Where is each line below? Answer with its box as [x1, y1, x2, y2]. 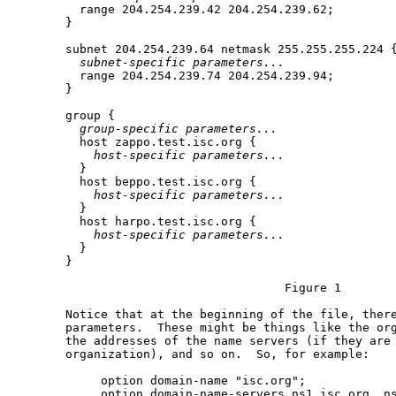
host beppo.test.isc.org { [16, 175, 256, 189]
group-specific [80, 122, 179, 136]
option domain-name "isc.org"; [16, 374, 306, 388]
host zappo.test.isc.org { [16, 135, 256, 149]
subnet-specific [80, 56, 186, 70]
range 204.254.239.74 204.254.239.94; [16, 69, 334, 83]
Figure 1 [16, 281, 341, 295]
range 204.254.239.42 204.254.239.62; [16, 3, 334, 17]
